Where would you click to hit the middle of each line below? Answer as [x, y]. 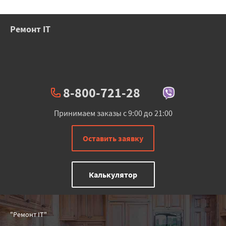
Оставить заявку [113, 138]
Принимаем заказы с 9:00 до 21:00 [113, 113]
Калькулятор [113, 175]
